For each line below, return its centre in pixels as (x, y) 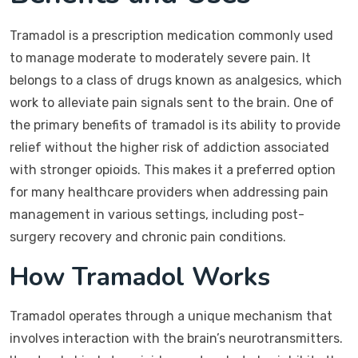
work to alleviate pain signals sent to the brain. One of (172, 103)
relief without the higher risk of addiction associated (169, 147)
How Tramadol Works (140, 277)
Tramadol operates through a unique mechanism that (171, 316)
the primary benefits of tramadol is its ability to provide (175, 125)
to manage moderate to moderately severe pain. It (160, 58)
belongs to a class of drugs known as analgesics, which (176, 80)
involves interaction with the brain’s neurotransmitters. (176, 338)
